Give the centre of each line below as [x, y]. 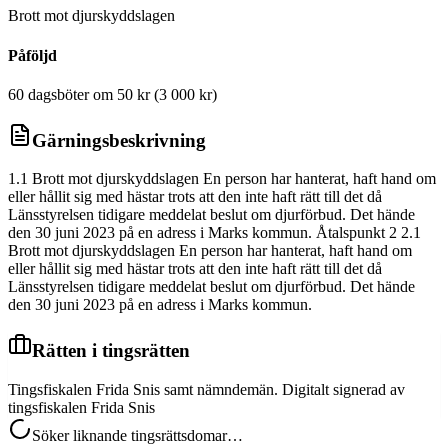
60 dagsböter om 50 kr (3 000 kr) [112, 94]
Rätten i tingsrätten [111, 351]
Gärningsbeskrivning [119, 140]
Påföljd [32, 55]
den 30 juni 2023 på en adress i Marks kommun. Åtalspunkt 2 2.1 [214, 233]
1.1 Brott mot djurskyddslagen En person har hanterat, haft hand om [222, 179]
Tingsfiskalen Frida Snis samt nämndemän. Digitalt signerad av [206, 389]
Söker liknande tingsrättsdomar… [137, 435]
